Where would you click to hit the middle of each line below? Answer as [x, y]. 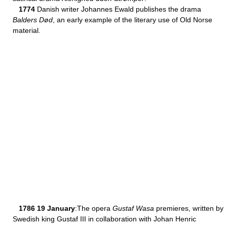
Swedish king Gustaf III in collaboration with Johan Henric [104, 219]
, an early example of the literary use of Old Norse [133, 20]
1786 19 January [47, 208]
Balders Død [33, 20]
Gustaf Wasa [133, 208]
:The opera [94, 208]
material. [27, 30]
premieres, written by [189, 208]
